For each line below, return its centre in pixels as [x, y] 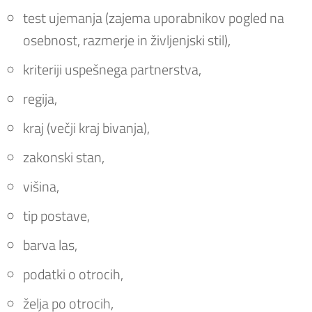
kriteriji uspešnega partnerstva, [112, 69]
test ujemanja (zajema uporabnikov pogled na [154, 17]
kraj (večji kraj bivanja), [86, 127]
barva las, [50, 244]
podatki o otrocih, [73, 274]
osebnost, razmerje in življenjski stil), [127, 40]
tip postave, [56, 215]
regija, [40, 98]
